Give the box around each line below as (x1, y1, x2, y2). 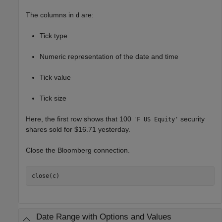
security (178, 115, 205, 123)
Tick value (40, 73, 71, 81)
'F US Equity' (133, 116, 178, 123)
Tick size (40, 94, 66, 102)
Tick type (40, 32, 67, 40)
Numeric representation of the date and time (40, 53, 178, 60)
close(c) (31, 172, 59, 179)
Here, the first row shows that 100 (26, 115, 133, 123)
